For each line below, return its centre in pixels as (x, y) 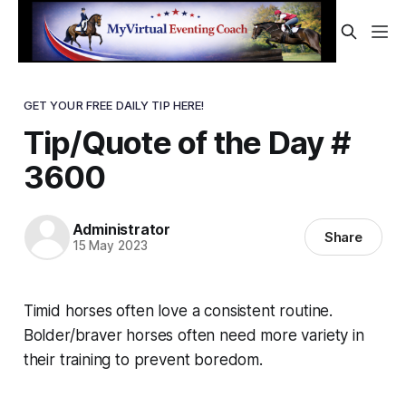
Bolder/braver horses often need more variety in (193, 335)
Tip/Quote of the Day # (186, 142)
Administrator (121, 230)
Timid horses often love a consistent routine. (178, 310)
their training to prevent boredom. (143, 359)
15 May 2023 (110, 246)
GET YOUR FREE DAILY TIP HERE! (114, 105)
